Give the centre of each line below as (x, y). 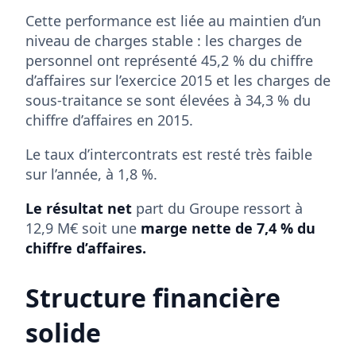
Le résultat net (79, 208)
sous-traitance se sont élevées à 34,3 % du (168, 100)
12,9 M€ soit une (83, 228)
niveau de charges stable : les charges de (164, 40)
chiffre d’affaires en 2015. (109, 120)
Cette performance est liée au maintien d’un (173, 20)
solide (63, 332)
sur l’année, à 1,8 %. (91, 174)
